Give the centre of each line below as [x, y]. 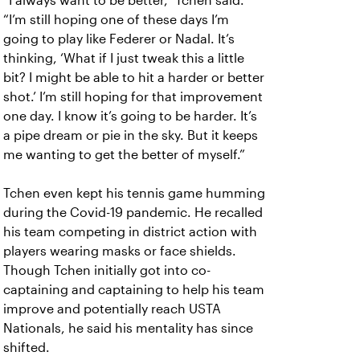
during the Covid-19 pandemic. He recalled [133, 212]
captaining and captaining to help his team [134, 289]
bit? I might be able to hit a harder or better [134, 77]
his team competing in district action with [130, 231]
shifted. [27, 347]
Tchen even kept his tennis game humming [134, 193]
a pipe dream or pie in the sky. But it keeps [131, 135]
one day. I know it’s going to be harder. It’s [130, 116]
